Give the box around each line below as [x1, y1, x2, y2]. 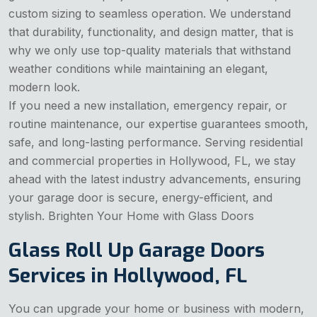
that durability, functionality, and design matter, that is [8, 24, 294, 39]
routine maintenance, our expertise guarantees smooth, [8, 116, 309, 131]
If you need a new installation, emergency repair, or [8, 98, 287, 113]
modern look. [8, 79, 80, 94]
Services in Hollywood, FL [8, 262, 247, 289]
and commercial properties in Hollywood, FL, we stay [8, 153, 296, 168]
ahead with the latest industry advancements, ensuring [8, 171, 301, 186]
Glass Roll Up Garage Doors [8, 236, 265, 263]
